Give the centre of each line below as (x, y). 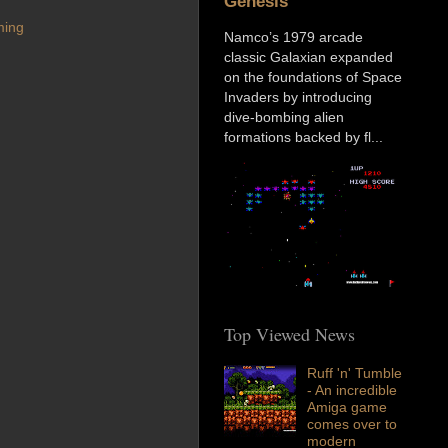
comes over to (351, 424)
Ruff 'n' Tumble (354, 373)
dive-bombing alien (284, 117)
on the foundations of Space (313, 77)
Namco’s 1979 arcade (293, 37)
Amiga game (346, 407)
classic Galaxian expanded (308, 57)
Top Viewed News (289, 334)
